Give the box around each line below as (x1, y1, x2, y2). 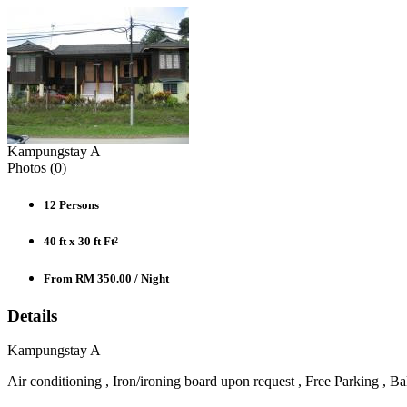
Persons (56, 198, 99, 213)
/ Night (132, 271, 169, 285)
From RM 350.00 (44, 271, 132, 285)
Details (7, 305, 57, 325)
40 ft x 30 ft (44, 234, 101, 249)
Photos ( (7, 160, 55, 175)
